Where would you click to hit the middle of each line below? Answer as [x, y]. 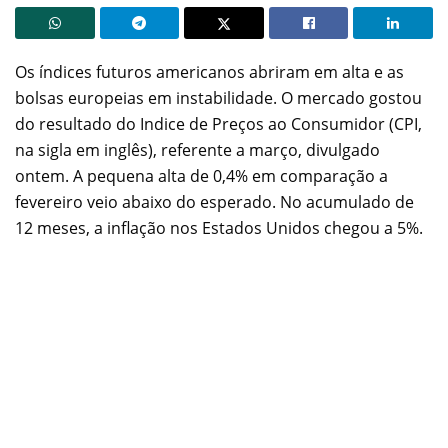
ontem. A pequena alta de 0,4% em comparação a [201, 175]
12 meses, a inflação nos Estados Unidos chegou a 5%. [219, 227]
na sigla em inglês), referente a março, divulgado [197, 149]
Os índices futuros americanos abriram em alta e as [209, 71]
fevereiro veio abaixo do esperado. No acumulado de [214, 201]
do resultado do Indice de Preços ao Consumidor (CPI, [218, 123]
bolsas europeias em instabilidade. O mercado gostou [218, 97]
